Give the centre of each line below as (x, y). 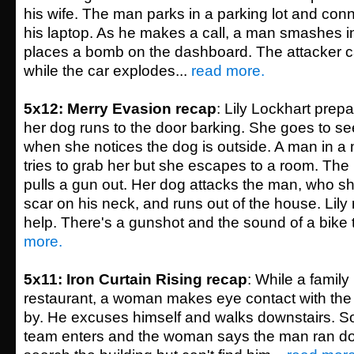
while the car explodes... (107, 71)
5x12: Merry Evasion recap (120, 109)
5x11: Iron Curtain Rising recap (136, 279)
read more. (228, 71)
